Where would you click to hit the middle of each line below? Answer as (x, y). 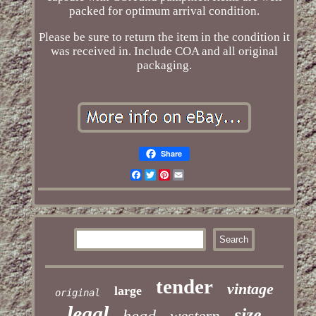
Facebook (166, 175)
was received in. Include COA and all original (164, 51)
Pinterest (192, 175)
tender (184, 287)
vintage (250, 289)
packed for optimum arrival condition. (164, 11)
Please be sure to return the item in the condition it (164, 37)
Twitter (173, 175)
